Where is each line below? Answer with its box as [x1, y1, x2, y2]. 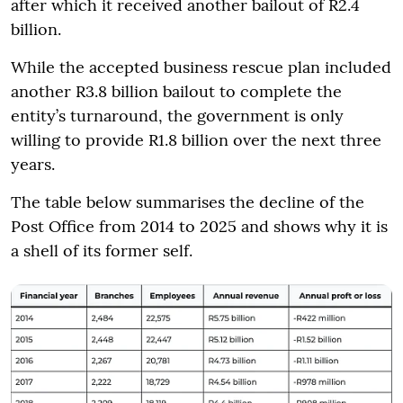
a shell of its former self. [11, 239, 193, 261]
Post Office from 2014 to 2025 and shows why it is [11, 215, 388, 237]
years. [11, 153, 55, 175]
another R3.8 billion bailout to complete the [11, 80, 342, 102]
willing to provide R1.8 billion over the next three [11, 129, 381, 150]
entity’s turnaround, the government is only [11, 104, 344, 126]
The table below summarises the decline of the [11, 191, 364, 212]
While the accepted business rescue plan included [11, 56, 391, 77]
